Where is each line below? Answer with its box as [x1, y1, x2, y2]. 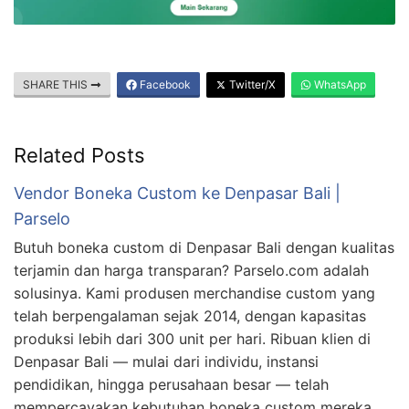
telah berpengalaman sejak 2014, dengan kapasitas [14, 307, 366, 326]
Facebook [137, 78, 191, 92]
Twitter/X [226, 78, 276, 92]
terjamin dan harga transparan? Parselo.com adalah [14, 261, 369, 280]
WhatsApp [311, 78, 366, 92]
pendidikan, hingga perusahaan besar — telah [14, 375, 329, 394]
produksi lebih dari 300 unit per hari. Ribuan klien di [14, 330, 371, 349]
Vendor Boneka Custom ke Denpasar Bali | [14, 184, 341, 204]
